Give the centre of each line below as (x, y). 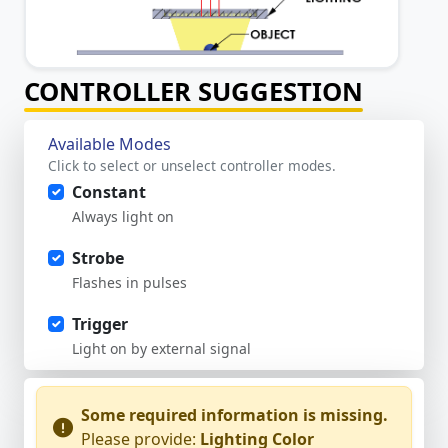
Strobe (98, 258)
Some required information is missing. (234, 415)
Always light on (123, 217)
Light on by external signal (161, 349)
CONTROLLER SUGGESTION (193, 92)
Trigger (100, 324)
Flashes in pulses (129, 283)
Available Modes (109, 144)
